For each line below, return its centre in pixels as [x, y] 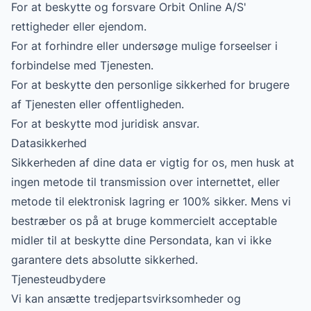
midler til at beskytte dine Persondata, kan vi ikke [141, 240]
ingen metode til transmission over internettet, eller [145, 182]
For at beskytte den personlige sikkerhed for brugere [150, 85]
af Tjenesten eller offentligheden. [98, 104]
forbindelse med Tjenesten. [82, 65]
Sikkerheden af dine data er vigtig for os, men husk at [153, 162]
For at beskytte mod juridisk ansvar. [105, 124]
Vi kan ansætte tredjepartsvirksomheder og [126, 299]
